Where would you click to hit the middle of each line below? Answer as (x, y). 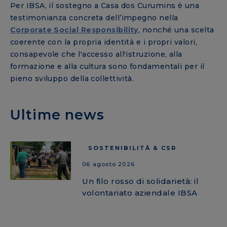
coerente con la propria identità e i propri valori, (104, 42)
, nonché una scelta (176, 30)
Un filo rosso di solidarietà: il (141, 181)
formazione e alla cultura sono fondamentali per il (107, 67)
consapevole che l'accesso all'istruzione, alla (96, 54)
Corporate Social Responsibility (74, 30)
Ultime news (58, 115)
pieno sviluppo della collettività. (73, 79)
